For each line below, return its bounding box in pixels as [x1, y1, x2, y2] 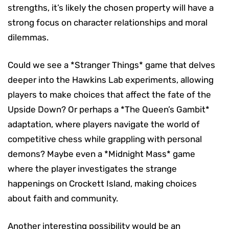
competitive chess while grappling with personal [8, 133, 202, 144]
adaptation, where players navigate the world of [8, 119, 200, 129]
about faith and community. [8, 193, 118, 203]
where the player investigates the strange [8, 163, 177, 174]
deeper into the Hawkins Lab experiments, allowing [8, 74, 214, 85]
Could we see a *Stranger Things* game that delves [8, 59, 215, 70]
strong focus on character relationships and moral [8, 17, 208, 28]
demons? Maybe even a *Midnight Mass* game [8, 148, 195, 159]
